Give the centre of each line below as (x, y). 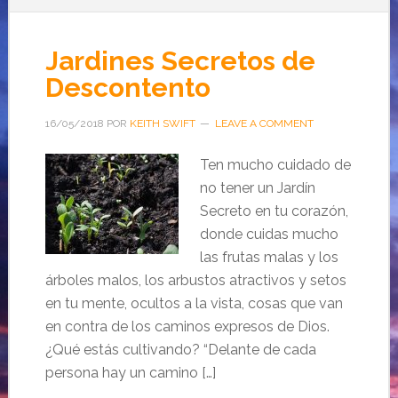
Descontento (127, 88)
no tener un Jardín (257, 188)
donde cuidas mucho (269, 234)
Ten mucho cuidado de (275, 165)
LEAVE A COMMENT (264, 123)
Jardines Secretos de (180, 61)
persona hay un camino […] (130, 373)
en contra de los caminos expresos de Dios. (187, 326)
